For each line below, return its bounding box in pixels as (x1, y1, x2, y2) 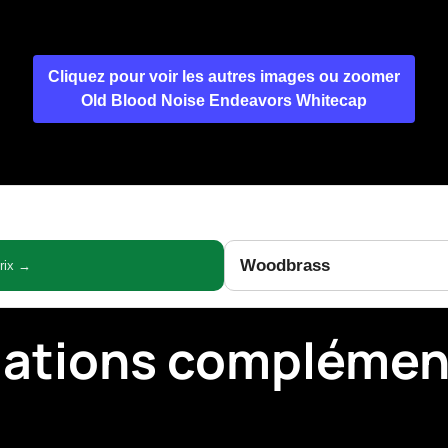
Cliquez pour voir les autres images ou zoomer (48, 68, 400, 86)
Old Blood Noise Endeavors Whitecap (81, 92, 367, 110)
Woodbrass (240, 256, 330, 276)
